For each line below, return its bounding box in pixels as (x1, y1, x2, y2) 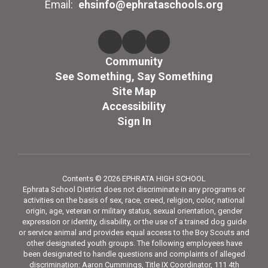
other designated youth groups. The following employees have (26, 239, 242, 248)
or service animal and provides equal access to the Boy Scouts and (19, 228, 249, 237)
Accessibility (102, 100, 166, 113)
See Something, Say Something (55, 70, 213, 83)
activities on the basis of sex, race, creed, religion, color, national (23, 196, 245, 205)
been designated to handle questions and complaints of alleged (23, 249, 245, 259)
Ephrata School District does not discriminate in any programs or (23, 185, 245, 194)
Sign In (117, 115, 151, 128)
